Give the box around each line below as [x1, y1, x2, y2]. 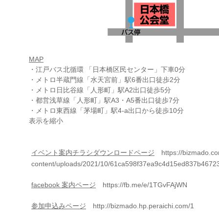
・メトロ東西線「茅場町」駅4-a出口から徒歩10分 [29, 106, 184, 114]
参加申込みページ [31, 201, 86, 210]
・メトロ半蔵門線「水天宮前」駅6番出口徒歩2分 [29, 75, 180, 84]
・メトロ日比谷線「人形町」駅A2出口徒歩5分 [29, 86, 171, 94]
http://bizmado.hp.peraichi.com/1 [86, 201, 194, 210]
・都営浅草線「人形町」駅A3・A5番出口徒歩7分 [29, 96, 179, 104]
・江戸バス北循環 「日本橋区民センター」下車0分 [29, 65, 185, 73]
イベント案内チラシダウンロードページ [31, 148, 154, 156]
